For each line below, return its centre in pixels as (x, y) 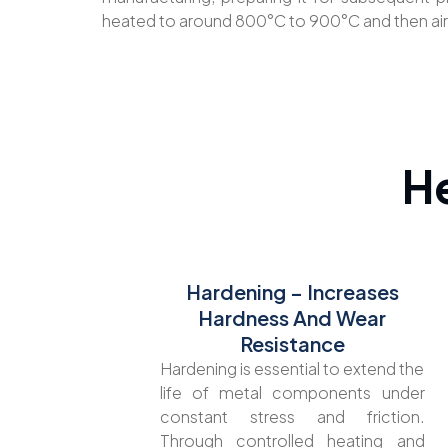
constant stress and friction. (292, 416)
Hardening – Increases (292, 291)
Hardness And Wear (292, 317)
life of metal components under (292, 392)
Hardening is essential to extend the (292, 368)
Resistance (292, 343)
